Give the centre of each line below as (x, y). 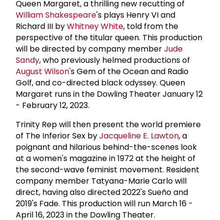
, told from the (151, 26)
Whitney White (95, 26)
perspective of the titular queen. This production (109, 37)
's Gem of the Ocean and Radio (129, 71)
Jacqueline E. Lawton (139, 136)
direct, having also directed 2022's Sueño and (102, 192)
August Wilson (42, 71)
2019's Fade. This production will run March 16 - (104, 203)
